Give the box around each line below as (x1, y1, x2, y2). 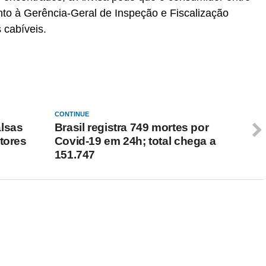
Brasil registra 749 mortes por (54, 121, 209, 134)
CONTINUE (54, 110, 89, 118)
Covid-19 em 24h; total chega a (54, 135, 216, 147)
